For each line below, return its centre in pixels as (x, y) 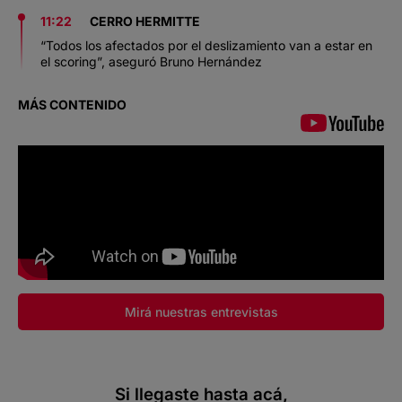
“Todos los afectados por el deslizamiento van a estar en (206, 45)
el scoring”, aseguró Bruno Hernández (151, 61)
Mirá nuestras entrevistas (201, 311)
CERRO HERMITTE (145, 21)
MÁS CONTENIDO (72, 104)
